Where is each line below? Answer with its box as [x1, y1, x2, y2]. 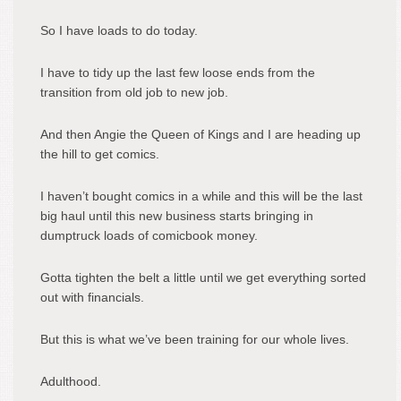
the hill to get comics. [40, 146, 159, 161]
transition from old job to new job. [40, 84, 228, 99]
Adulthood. [40, 373, 101, 388]
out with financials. [40, 289, 144, 304]
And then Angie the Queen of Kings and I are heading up [40, 126, 361, 141]
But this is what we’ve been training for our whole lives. [40, 331, 349, 346]
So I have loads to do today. [40, 22, 198, 38]
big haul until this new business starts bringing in [40, 208, 313, 223]
